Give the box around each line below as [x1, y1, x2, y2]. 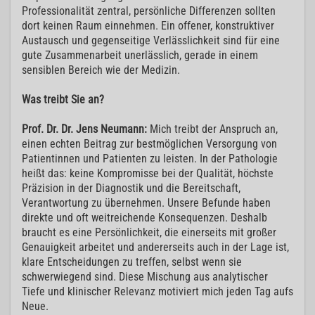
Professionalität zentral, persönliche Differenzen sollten [22, 4, 276, 18]
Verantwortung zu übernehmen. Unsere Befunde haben [22, 196, 271, 210]
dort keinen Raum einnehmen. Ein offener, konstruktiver [22, 19, 274, 33]
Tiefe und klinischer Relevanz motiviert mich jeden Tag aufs [22, 285, 293, 299]
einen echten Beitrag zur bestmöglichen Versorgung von [22, 137, 277, 151]
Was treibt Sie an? [22, 93, 104, 107]
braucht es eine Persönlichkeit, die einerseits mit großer [22, 226, 276, 240]
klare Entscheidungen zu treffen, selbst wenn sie [22, 255, 242, 269]
